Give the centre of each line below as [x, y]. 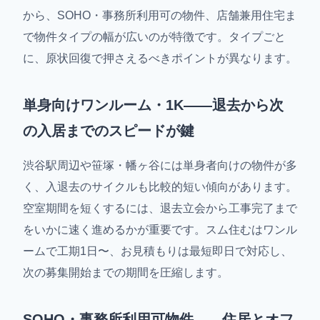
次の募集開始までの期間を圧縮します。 [126, 273]
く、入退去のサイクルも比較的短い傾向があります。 [160, 187]
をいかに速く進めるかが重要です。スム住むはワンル [160, 230]
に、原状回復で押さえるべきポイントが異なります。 [160, 59]
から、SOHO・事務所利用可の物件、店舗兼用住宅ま [160, 16]
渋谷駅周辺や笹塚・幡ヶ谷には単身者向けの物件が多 [160, 166]
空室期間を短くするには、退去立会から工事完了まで [160, 209]
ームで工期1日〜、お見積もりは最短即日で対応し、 [157, 251]
